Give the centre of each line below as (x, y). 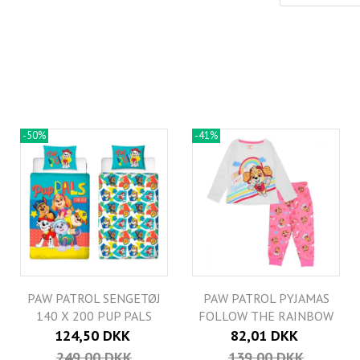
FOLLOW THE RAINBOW (266, 316)
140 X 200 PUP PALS (94, 316)
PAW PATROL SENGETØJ (94, 299)
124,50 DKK (92, 336)
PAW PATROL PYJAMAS (266, 299)
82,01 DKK (264, 336)
